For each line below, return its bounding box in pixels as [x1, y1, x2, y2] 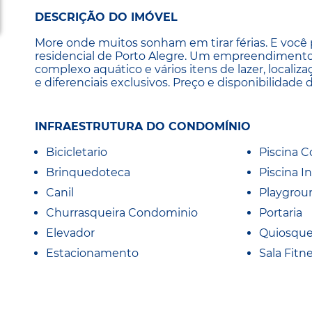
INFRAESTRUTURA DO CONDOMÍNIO [35, 119, 251, 133]
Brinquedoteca [46, 165, 130, 179]
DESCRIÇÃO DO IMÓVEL [35, 10, 178, 24]
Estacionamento [46, 246, 139, 260]
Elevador [46, 226, 95, 240]
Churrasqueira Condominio [46, 205, 198, 219]
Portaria [259, 205, 302, 219]
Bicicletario [46, 145, 107, 159]
